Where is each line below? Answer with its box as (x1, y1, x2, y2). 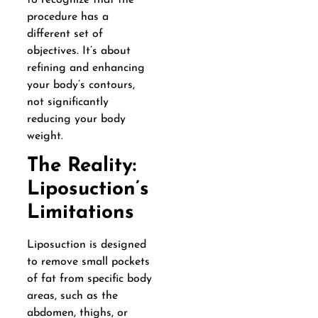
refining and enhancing (26, 62, 145, 74)
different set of (26, 28, 103, 40)
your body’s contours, (26, 79, 135, 91)
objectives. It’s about (26, 45, 131, 57)
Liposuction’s (26, 180, 149, 200)
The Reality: (26, 156, 136, 177)
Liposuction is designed (26, 239, 146, 251)
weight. (26, 130, 67, 142)
